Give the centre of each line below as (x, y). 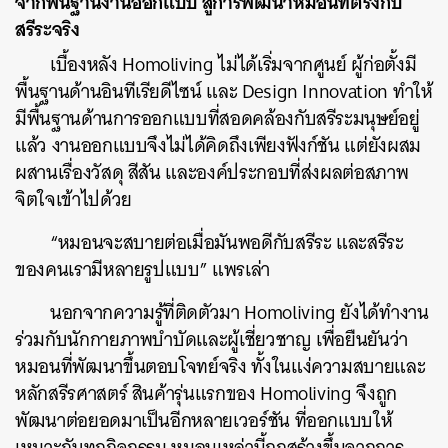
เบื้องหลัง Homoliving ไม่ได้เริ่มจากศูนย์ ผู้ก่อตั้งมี (233, 64)
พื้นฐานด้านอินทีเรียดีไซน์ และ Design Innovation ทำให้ (224, 91)
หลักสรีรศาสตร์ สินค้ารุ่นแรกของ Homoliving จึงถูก (206, 393)
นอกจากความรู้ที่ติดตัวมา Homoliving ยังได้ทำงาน (239, 312)
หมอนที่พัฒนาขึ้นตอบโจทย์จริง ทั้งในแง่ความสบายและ (220, 366)
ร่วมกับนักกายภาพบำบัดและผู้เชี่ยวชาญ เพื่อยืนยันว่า (212, 339)
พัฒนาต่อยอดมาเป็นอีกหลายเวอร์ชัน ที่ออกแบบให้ (204, 420)
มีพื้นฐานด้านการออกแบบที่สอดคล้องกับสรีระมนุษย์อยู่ (217, 118)
